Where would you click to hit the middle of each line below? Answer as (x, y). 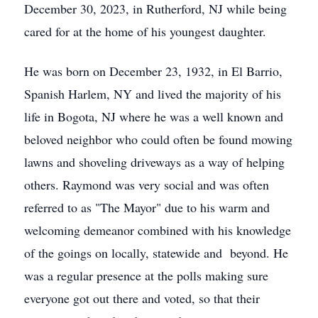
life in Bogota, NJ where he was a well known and (154, 116)
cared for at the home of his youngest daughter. (145, 31)
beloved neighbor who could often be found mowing (158, 139)
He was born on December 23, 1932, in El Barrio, (153, 71)
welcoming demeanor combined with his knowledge (158, 230)
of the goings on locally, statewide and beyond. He (156, 253)
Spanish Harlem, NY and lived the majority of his (153, 94)
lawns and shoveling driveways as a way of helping (154, 162)
